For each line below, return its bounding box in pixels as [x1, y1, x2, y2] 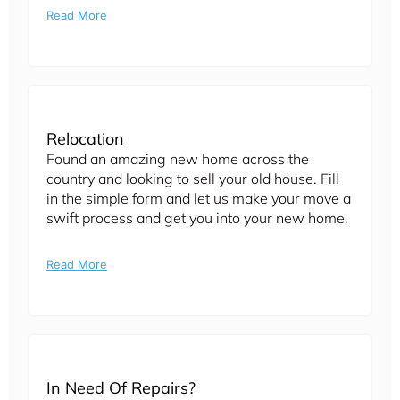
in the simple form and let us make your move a [46, 189, 351, 208]
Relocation [46, 129, 124, 150]
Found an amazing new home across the [46, 150, 309, 169]
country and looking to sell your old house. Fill [46, 170, 339, 188]
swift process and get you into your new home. [46, 209, 348, 228]
